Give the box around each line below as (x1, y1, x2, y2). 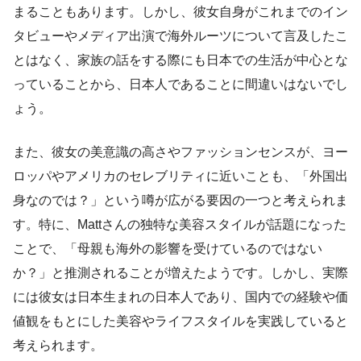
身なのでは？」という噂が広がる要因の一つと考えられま (13, 193, 348, 208)
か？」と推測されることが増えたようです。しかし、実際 (13, 266, 348, 280)
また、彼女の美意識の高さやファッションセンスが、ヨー (13, 145, 348, 160)
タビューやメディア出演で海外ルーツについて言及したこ (13, 29, 348, 44)
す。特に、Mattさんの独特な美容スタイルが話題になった (13, 218, 346, 232)
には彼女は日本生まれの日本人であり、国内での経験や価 (13, 290, 348, 305)
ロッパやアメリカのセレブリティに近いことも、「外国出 (13, 169, 348, 184)
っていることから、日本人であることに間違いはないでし (13, 77, 348, 92)
